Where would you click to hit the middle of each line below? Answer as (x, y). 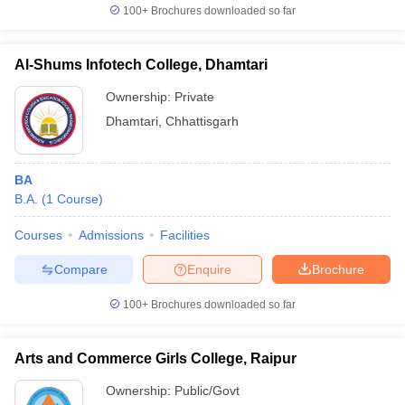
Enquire (209, 269)
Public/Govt (207, 391)
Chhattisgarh (202, 121)
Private (194, 97)
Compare (80, 269)
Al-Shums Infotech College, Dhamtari (141, 65)
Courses (38, 235)
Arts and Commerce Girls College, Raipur (155, 358)
